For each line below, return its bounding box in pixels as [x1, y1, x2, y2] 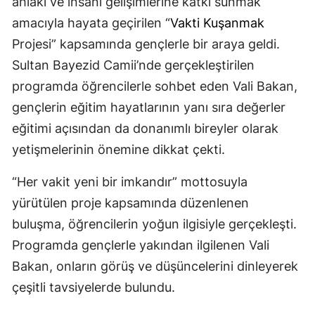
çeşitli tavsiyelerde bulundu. [12, 280, 175, 295]
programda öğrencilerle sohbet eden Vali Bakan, [12, 79, 297, 94]
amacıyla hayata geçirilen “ [12, 15, 170, 31]
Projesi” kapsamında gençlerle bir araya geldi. [12, 37, 280, 52]
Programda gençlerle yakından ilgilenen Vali [12, 238, 269, 253]
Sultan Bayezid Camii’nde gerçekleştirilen [12, 58, 255, 73]
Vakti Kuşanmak [170, 15, 264, 31]
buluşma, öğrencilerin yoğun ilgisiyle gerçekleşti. [12, 217, 297, 232]
